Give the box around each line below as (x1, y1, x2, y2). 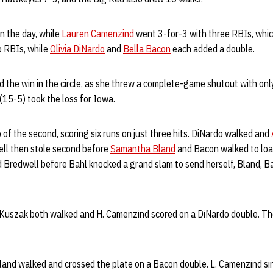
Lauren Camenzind (62, 27, 134, 40)
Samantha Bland (110, 143, 175, 155)
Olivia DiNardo (50, 43, 105, 55)
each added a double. (171, 43, 257, 55)
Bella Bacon (123, 43, 171, 55)
